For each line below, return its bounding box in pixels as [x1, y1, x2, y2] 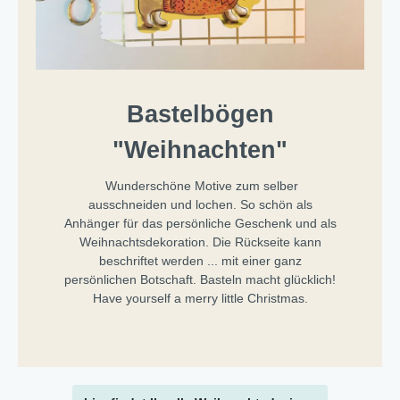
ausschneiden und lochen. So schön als [87, 196, 312, 212]
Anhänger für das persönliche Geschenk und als [63, 215, 337, 230]
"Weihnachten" [112, 136, 287, 163]
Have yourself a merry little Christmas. [92, 290, 308, 305]
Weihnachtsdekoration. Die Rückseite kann [79, 234, 321, 249]
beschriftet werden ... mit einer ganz [98, 253, 302, 268]
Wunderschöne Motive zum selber [102, 178, 298, 193]
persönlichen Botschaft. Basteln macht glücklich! [64, 271, 336, 287]
